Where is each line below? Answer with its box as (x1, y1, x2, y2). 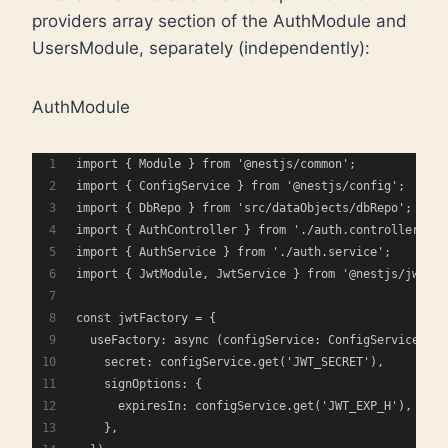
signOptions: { (76, 376, 202, 391)
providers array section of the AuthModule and (32, 10, 407, 31)
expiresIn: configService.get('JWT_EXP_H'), (76, 398, 412, 413)
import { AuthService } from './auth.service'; (76, 244, 391, 259)
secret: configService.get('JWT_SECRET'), (76, 354, 384, 369)
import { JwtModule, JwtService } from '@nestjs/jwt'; (76, 266, 440, 281)
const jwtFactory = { (76, 310, 216, 325)
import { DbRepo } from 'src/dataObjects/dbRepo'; (76, 200, 412, 215)
